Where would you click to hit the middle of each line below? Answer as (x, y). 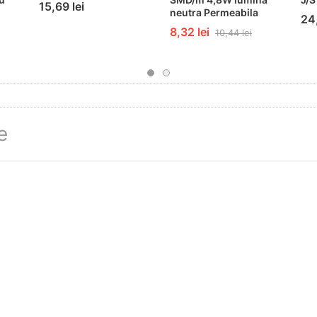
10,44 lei (234, 32)
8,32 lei (190, 31)
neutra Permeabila (214, 12)
